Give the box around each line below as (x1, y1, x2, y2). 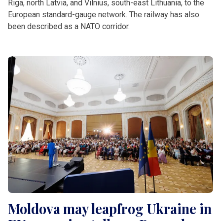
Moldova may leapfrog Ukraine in (8, 199, 212, 218)
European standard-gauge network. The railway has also (8, 9, 199, 19)
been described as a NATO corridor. (8, 21, 130, 31)
